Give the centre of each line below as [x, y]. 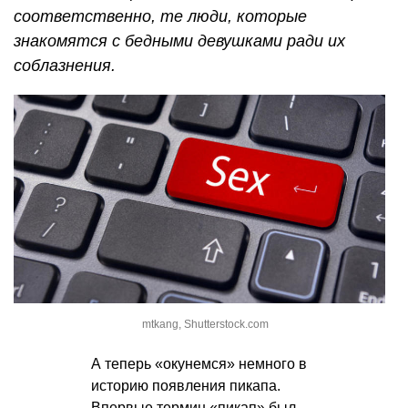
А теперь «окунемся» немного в [199, 364]
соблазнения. [65, 65]
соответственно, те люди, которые [160, 16]
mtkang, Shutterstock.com [205, 325]
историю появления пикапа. [186, 386]
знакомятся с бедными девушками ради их [179, 41]
